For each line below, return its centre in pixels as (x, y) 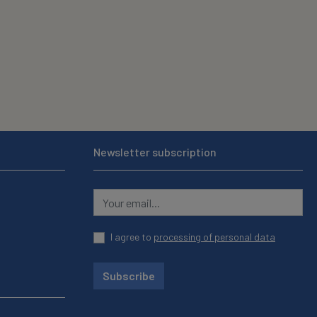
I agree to (132, 237)
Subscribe (129, 275)
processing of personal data (214, 237)
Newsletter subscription (155, 152)
